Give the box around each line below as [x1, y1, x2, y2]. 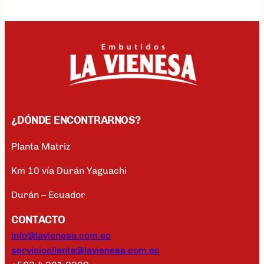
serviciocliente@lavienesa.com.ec [11, 244, 160, 256]
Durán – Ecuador [11, 189, 85, 200]
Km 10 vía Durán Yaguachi [11, 164, 127, 176]
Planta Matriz [11, 140, 70, 152]
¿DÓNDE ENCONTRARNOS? [11, 113, 141, 127]
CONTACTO [11, 213, 65, 226]
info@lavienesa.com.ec [11, 229, 111, 241]
